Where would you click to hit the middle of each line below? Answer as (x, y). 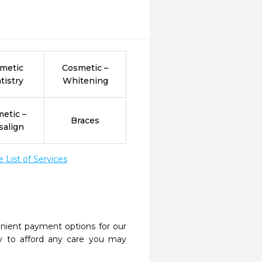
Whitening (85, 81)
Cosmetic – (85, 68)
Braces (85, 120)
